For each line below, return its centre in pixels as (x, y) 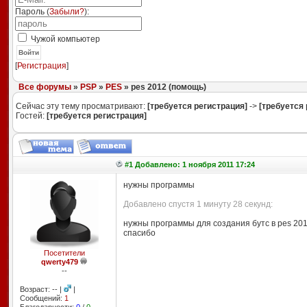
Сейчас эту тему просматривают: (81, 106)
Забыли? (66, 12)
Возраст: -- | (41, 289)
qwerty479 (60, 262)
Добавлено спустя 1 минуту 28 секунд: (198, 204)
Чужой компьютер (64, 39)
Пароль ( (32, 12)
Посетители (64, 253)
